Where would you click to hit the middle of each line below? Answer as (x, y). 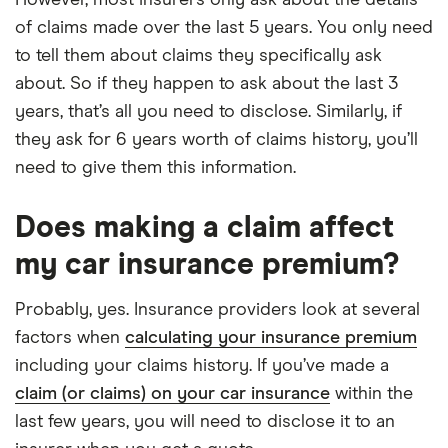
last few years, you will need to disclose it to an (205, 421)
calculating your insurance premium (271, 337)
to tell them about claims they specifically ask (198, 55)
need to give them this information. (155, 167)
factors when (70, 337)
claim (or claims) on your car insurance (172, 393)
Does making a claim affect (204, 227)
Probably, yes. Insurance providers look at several (217, 309)
